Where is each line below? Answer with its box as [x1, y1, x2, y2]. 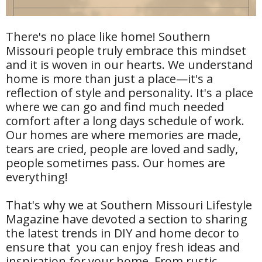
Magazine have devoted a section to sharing [6, 211, 247, 227]
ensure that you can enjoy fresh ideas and [6, 239, 240, 256]
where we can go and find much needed [6, 99, 224, 115]
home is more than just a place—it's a [6, 71, 213, 87]
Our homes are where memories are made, [6, 127, 241, 143]
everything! [6, 169, 68, 185]
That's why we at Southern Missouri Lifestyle [6, 197, 252, 213]
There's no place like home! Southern [6, 29, 211, 45]
